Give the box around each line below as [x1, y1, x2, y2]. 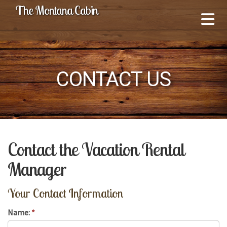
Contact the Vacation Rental [8, 138, 184, 161]
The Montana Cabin [15, 3, 98, 18]
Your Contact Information [8, 185, 123, 201]
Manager [8, 158, 66, 180]
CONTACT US [56, 67, 171, 91]
